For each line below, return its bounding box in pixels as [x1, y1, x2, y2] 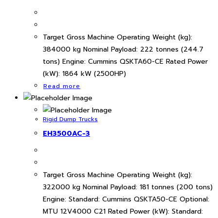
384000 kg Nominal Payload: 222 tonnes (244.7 [43, 44, 203, 54]
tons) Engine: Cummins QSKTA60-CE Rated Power [43, 56, 208, 67]
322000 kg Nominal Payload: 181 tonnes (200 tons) [43, 182, 213, 192]
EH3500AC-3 [43, 128, 90, 139]
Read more [43, 81, 80, 91]
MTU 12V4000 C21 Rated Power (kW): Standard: [43, 206, 203, 217]
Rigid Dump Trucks [43, 114, 98, 124]
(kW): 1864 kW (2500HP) [43, 68, 126, 79]
